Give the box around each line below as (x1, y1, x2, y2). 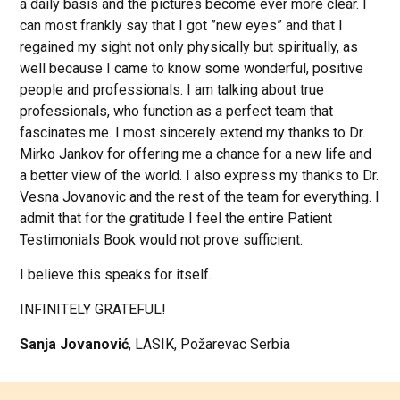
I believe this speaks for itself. (20, 266, 212, 283)
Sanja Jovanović (20, 336, 129, 353)
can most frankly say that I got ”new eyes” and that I (20, 17, 344, 34)
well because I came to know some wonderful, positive (20, 60, 364, 77)
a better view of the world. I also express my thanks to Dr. (20, 167, 379, 184)
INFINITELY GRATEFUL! (20, 301, 167, 318)
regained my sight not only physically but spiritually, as (20, 38, 359, 55)
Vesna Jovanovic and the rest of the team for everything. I (20, 188, 380, 205)
